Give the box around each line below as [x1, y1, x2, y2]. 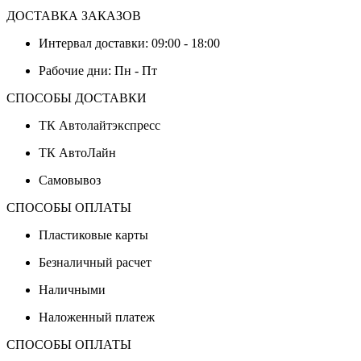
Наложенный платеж [39, 310, 155, 325]
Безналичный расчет [39, 255, 151, 270]
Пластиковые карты [39, 228, 148, 243]
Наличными [39, 283, 106, 297]
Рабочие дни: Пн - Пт [39, 64, 157, 78]
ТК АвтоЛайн [39, 146, 116, 160]
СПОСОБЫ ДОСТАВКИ [6, 91, 147, 106]
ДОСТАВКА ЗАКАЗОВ [6, 9, 141, 23]
